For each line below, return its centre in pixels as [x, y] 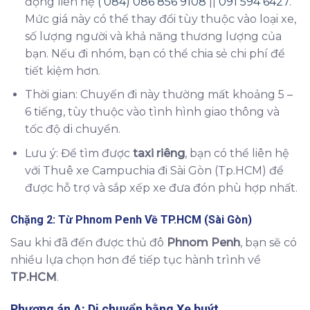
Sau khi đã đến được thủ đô [89, 242]
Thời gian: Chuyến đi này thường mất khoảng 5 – [158, 95]
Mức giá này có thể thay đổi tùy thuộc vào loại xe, [160, 19]
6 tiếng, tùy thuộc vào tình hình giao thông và [152, 112]
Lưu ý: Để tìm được [79, 153]
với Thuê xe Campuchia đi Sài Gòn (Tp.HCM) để [154, 170]
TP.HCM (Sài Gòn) [206, 219]
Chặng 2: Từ [43, 219]
